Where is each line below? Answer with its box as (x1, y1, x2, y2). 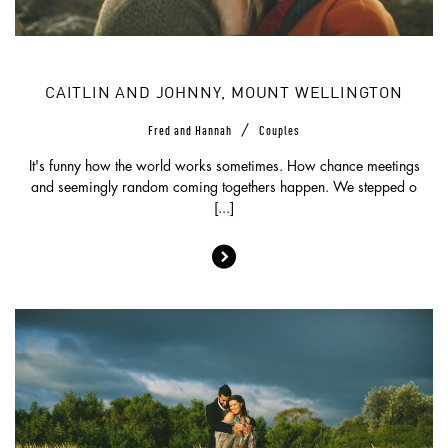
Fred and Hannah (148, 123, 235, 133)
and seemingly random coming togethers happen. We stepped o (31, 179, 417, 194)
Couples (259, 123, 300, 133)
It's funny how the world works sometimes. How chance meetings (28, 158, 420, 173)
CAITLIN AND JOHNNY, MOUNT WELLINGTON (45, 85, 403, 102)
